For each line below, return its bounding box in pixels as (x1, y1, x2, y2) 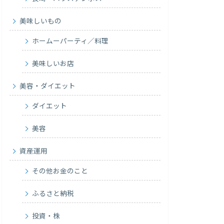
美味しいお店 (32, 59, 74, 68)
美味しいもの (19, 16, 62, 26)
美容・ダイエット (19, 81, 76, 91)
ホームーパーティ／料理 (32, 36, 109, 46)
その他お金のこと (32, 166, 88, 176)
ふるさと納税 (32, 189, 74, 198)
